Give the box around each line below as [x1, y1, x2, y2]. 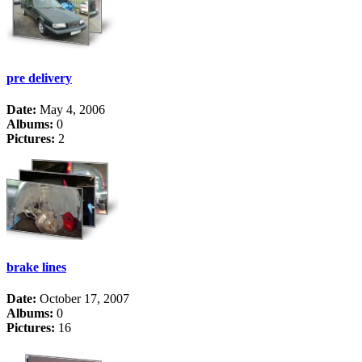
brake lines [6, 260, 66, 275]
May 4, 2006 [36, 102, 105, 116]
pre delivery [6, 70, 72, 85]
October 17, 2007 [36, 292, 129, 306]
